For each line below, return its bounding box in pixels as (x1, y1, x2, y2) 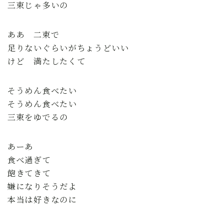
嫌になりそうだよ (7, 180, 77, 192)
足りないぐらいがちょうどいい (7, 41, 129, 54)
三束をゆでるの (7, 110, 68, 123)
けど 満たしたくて (7, 55, 86, 67)
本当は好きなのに (7, 193, 77, 205)
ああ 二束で (7, 28, 60, 40)
